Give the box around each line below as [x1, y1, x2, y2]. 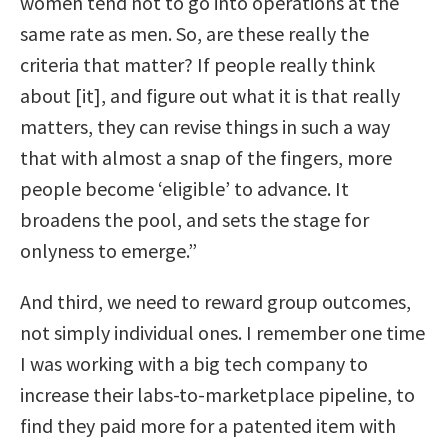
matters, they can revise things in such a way [20, 113, 390, 139]
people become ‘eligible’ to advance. [20, 175, 335, 201]
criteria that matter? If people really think [20, 51, 375, 77]
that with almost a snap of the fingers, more [20, 144, 392, 170]
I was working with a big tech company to [20, 350, 368, 376]
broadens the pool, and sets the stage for [20, 206, 369, 232]
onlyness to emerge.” [20, 237, 197, 263]
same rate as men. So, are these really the [20, 20, 369, 46]
